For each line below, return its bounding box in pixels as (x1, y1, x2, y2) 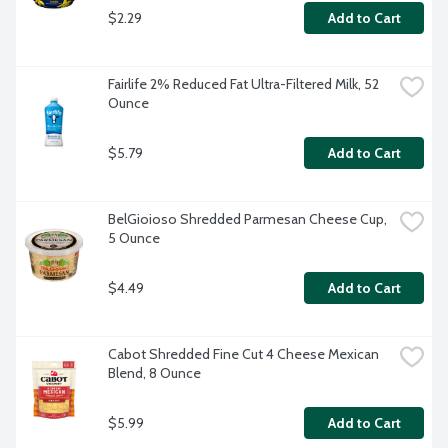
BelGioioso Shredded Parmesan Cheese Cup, (108, 210, 387, 229)
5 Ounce (108, 229, 160, 248)
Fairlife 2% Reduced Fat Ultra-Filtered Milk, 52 (108, 75, 379, 94)
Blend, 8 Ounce (108, 364, 201, 383)
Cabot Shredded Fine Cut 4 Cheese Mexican (108, 345, 379, 364)
